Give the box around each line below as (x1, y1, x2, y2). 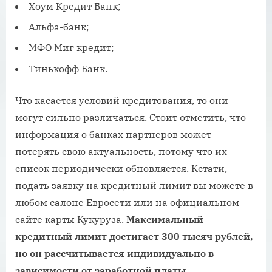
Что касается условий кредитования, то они (15, 93, 228, 106)
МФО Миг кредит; (29, 41, 114, 54)
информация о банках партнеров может (15, 127, 211, 140)
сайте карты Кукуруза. (15, 212, 126, 225)
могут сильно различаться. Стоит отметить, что (15, 110, 246, 123)
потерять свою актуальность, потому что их (15, 144, 227, 157)
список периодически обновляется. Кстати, (15, 161, 227, 174)
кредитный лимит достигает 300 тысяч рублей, (15, 229, 253, 242)
